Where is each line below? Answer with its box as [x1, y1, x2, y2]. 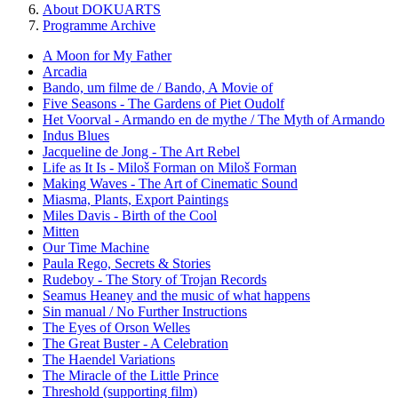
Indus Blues [43, 127, 109, 143]
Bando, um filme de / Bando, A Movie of [43, 79, 273, 95]
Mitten [43, 223, 79, 239]
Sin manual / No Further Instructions [43, 303, 247, 319]
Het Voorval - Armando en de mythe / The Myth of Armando [43, 111, 385, 127]
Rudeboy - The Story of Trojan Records [43, 271, 267, 287]
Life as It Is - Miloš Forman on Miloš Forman [43, 159, 297, 175]
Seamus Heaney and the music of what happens [43, 287, 310, 303]
